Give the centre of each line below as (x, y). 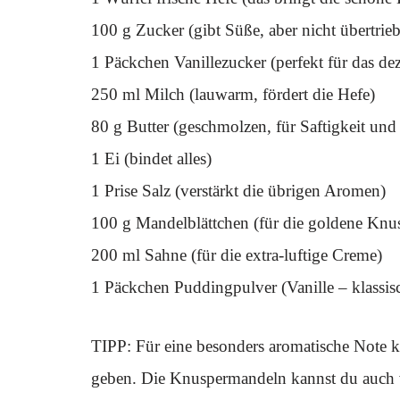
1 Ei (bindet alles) (151, 158)
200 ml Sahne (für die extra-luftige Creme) (237, 255)
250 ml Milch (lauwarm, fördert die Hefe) (233, 94)
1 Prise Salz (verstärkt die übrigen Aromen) (238, 191)
